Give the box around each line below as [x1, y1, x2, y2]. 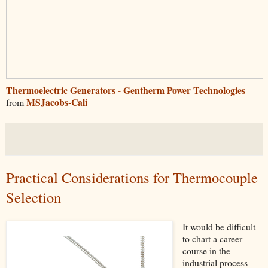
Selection [6, 187, 61, 207]
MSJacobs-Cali [26, 95, 87, 109]
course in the [182, 244, 230, 257]
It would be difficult [182, 220, 255, 233]
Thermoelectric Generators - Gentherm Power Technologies [6, 83, 245, 97]
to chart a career [182, 232, 242, 245]
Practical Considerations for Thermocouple [6, 167, 258, 187]
